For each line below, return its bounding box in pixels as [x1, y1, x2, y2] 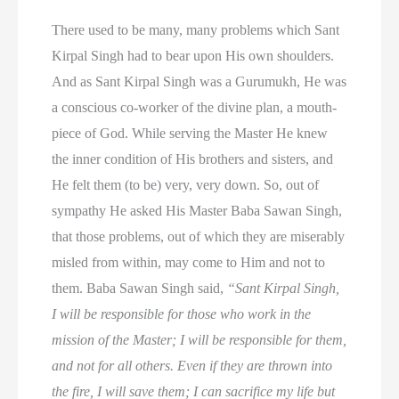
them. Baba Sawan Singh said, [52, 280, 228, 296]
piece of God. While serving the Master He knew [52, 125, 329, 141]
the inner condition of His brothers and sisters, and [52, 151, 334, 167]
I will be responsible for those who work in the [52, 305, 312, 322]
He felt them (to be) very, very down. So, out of [52, 176, 320, 192]
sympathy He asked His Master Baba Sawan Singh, [52, 202, 343, 218]
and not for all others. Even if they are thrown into [52, 357, 333, 373]
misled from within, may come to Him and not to [52, 254, 326, 270]
